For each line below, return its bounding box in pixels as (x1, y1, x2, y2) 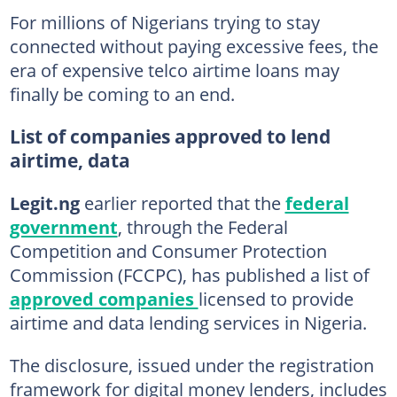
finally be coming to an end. (9, 82, 235, 106)
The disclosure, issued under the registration (9, 353, 374, 378)
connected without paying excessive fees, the (9, 34, 378, 58)
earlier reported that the (79, 191, 285, 215)
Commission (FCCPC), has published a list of (9, 262, 370, 287)
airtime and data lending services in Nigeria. (9, 310, 367, 335)
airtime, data (9, 148, 130, 173)
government (9, 214, 118, 239)
